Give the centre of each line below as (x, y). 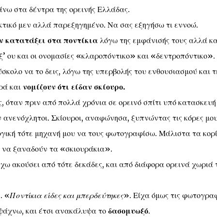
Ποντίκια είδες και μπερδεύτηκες (66, 195)
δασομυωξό (128, 211)
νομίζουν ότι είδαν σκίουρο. (74, 87)
